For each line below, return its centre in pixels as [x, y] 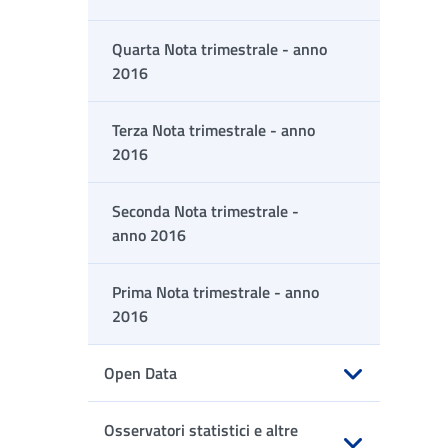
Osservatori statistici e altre [201, 430]
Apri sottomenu [230, 407]
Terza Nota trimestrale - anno [213, 130]
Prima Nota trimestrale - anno [215, 292]
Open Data [140, 373]
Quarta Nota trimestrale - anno [219, 49]
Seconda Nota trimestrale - [205, 211]
